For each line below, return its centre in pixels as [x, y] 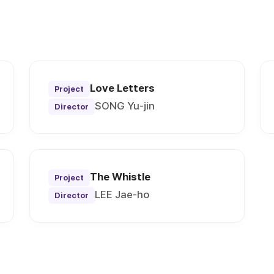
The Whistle [120, 177]
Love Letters [123, 88]
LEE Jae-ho [122, 195]
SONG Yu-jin [125, 106]
